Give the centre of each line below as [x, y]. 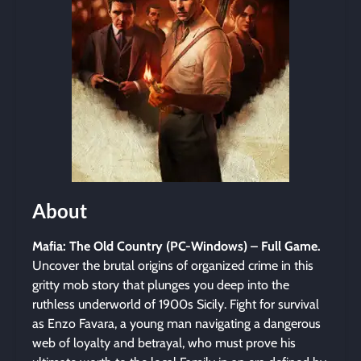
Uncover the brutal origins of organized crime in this [173, 266]
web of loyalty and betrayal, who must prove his [164, 343]
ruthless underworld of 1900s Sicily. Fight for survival [176, 304]
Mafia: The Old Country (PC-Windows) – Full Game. [176, 246]
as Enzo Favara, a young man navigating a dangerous [176, 324]
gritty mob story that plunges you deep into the [161, 285]
